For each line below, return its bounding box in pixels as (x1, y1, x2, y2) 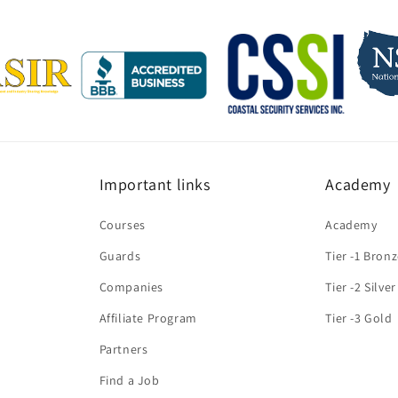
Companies (99, 279, 163, 296)
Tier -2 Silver (325, 279, 396, 296)
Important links (99, 174, 211, 195)
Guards (99, 248, 141, 265)
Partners (99, 341, 148, 358)
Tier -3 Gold (325, 310, 393, 327)
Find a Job (99, 372, 160, 389)
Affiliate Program (99, 310, 197, 327)
